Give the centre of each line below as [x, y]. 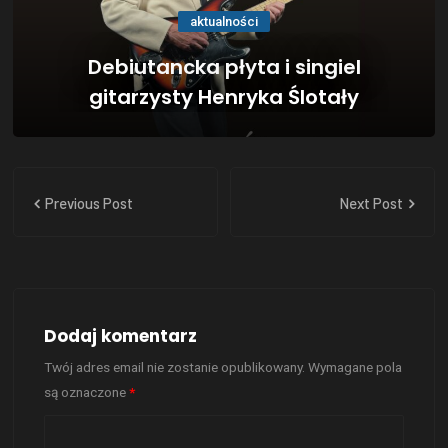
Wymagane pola [355, 367]
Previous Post [88, 203]
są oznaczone [87, 392]
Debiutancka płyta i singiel [224, 67]
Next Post [372, 203]
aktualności [224, 21]
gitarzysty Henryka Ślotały [224, 97]
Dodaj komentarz [121, 336]
